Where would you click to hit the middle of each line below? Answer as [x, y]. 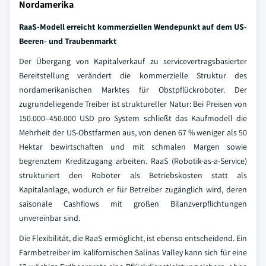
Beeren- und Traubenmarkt [68, 41]
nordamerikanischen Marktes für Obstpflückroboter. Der [133, 90]
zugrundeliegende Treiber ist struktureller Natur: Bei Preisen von [133, 104]
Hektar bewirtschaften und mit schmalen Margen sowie [133, 147]
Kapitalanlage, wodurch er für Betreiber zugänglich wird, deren [133, 189]
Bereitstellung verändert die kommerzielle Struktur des [133, 75]
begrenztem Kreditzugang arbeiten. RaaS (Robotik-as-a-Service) [133, 161]
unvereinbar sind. [50, 218]
